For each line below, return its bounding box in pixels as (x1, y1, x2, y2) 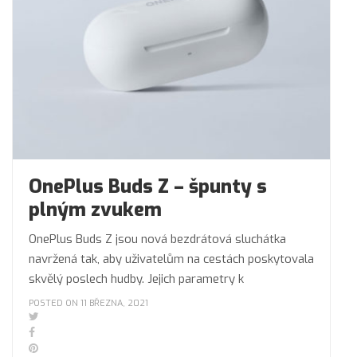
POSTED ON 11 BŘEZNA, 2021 (29, 297, 148, 309)
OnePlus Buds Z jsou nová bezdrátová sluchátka (29, 231, 286, 247)
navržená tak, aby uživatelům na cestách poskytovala (29, 251, 314, 267)
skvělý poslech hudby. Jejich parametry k (29, 271, 244, 287)
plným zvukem (29, 197, 162, 222)
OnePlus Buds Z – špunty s (29, 174, 267, 199)
